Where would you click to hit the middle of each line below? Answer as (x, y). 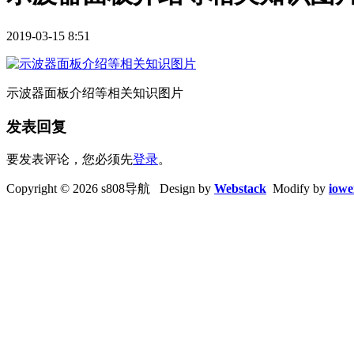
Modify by (298, 189)
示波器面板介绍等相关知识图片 (95, 92)
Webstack (240, 189)
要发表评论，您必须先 (70, 160)
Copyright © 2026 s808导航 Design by (110, 189)
